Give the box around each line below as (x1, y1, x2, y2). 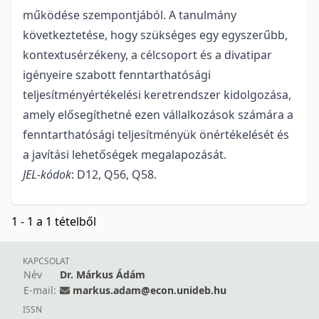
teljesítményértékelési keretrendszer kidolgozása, (23, 87, 291, 103)
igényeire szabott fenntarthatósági (23, 67, 211, 83)
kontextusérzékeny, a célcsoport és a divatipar (23, 47, 272, 63)
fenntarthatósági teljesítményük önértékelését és (23, 127, 289, 143)
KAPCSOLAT (23, 255, 70, 268)
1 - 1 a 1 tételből (11, 214, 96, 230)
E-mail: (23, 283, 56, 298)
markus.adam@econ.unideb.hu (73, 283, 226, 298)
